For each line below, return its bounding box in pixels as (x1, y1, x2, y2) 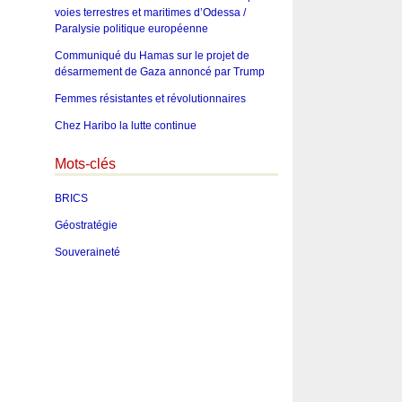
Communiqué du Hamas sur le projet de (54, 48, 249, 62)
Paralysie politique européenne (54, 22, 208, 35)
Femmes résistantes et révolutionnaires (54, 92, 246, 105)
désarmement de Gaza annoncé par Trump (54, 65, 265, 78)
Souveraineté (54, 246, 120, 259)
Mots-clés (54, 155, 116, 171)
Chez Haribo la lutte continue (54, 118, 197, 132)
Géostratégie (54, 219, 118, 232)
